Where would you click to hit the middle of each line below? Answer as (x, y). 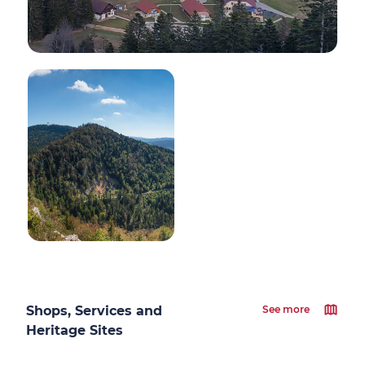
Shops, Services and (94, 311)
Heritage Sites (75, 330)
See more (286, 309)
